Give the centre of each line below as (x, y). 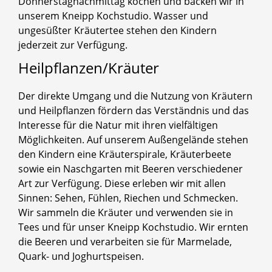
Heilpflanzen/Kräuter (89, 67)
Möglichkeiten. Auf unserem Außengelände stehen (133, 139)
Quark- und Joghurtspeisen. (81, 256)
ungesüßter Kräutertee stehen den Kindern (117, 30)
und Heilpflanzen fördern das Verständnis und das (134, 110)
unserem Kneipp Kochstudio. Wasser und (113, 15)
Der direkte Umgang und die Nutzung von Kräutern (135, 96)
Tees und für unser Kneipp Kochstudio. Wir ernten (133, 227)
